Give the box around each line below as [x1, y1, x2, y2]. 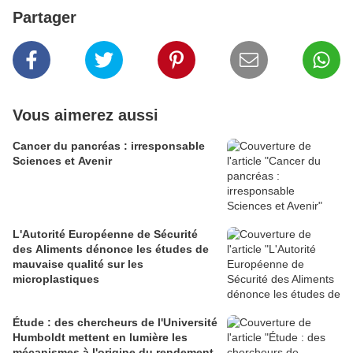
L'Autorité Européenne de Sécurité [13, 227, 198, 240]
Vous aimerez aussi [13, 106, 158, 124]
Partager [13, 8, 76, 26]
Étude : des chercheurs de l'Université [13, 315, 217, 329]
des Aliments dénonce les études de [13, 242, 209, 255]
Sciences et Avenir [13, 154, 112, 167]
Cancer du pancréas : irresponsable [13, 139, 205, 152]
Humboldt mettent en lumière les [13, 330, 188, 344]
